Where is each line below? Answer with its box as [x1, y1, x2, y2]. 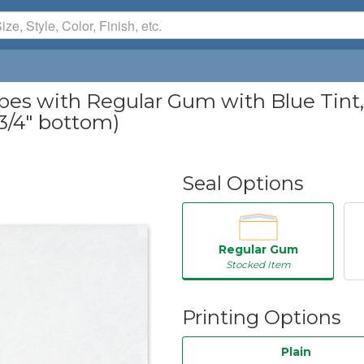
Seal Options [182, 171, 303, 195]
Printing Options [182, 305, 340, 329]
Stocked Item [225, 258, 291, 271]
